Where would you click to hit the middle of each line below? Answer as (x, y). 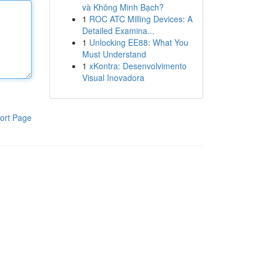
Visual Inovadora (113, 77)
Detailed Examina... (118, 31)
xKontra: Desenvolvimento (138, 66)
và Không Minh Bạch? (123, 7)
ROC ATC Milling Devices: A (141, 19)
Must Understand (114, 54)
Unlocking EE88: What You (139, 42)
